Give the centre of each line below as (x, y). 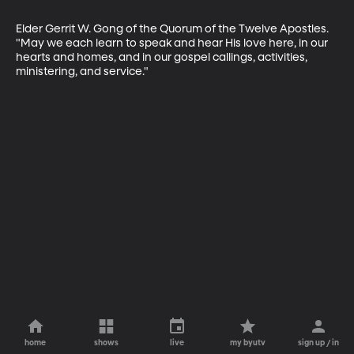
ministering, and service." (82, 72)
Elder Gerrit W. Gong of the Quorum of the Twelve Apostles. (173, 29)
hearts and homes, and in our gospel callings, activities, (163, 57)
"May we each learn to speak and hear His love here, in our (173, 43)
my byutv (248, 343)
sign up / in (319, 343)
